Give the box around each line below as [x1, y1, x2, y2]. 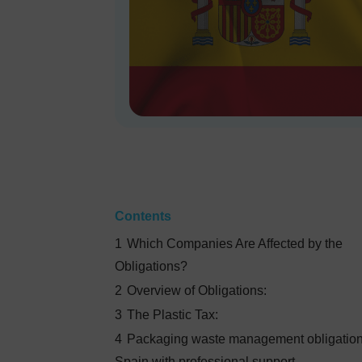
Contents [115, 209, 171, 223]
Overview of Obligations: [127, 284, 267, 297]
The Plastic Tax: [127, 308, 218, 322]
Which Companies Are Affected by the [127, 237, 343, 250]
